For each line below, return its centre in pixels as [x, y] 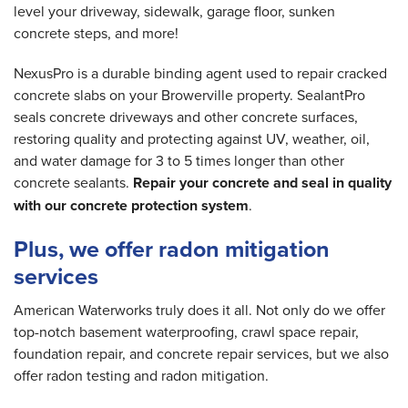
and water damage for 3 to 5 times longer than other [179, 161]
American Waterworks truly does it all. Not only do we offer [199, 310]
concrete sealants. [73, 183]
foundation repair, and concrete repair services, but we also [201, 354]
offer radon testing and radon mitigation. [141, 376]
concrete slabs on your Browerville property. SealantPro [189, 95]
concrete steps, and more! [96, 33]
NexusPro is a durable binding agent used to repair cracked [200, 73]
